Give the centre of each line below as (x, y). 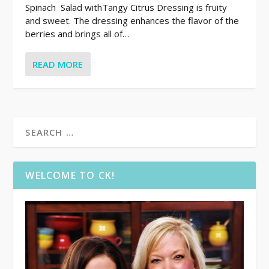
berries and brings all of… (77, 34)
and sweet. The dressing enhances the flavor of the (132, 21)
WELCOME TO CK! (70, 176)
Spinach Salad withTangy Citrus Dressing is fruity (126, 8)
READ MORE (58, 65)
